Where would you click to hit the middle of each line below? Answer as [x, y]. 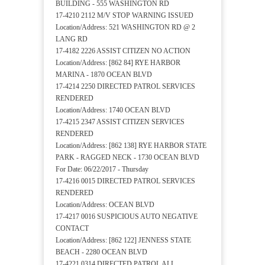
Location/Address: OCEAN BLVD [105, 205]
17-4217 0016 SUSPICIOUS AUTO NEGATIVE [127, 217]
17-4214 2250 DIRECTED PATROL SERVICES [125, 87]
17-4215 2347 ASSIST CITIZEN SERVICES [120, 122]
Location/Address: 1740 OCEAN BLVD [113, 110]
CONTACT [72, 229]
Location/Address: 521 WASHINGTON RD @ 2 [125, 28]
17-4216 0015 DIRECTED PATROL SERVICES [125, 181]
